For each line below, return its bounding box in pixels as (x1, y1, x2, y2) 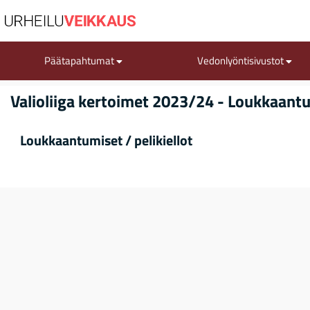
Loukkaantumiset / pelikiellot (20, 129, 193, 151)
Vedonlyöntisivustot (197, 52, 286, 69)
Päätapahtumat (44, 52, 117, 69)
